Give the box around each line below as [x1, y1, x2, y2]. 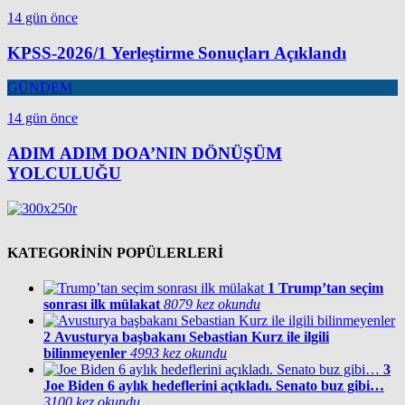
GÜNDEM [7, 80, 72, 96]
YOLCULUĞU [7, 163, 121, 183]
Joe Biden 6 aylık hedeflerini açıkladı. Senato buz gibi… [43, 378, 384, 394]
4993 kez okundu [130, 345, 227, 362]
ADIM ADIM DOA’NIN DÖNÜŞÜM [7, 143, 282, 163]
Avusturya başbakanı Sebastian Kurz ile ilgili [54, 329, 329, 345]
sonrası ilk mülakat [43, 297, 160, 313]
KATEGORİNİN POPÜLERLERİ [7, 244, 223, 260]
